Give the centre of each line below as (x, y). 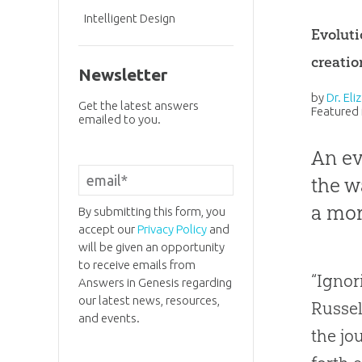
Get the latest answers (138, 105)
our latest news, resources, (149, 301)
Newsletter (122, 74)
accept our (107, 229)
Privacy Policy (172, 229)
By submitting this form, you (152, 212)
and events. (109, 318)
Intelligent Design (130, 18)
